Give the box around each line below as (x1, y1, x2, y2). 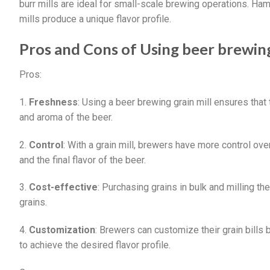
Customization (29, 224, 95, 236)
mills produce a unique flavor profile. (19, 13, 171, 25)
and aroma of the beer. (19, 111, 113, 123)
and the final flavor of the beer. (19, 154, 146, 166)
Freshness (29, 96, 78, 108)
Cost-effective (29, 181, 98, 193)
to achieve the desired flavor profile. (19, 239, 171, 251)
